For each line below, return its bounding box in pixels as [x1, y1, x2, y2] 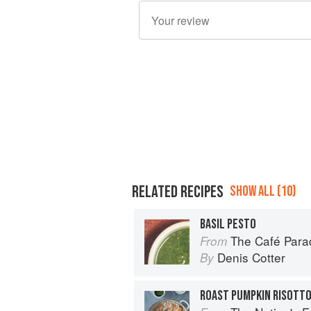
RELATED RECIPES [132, 181, 224, 202]
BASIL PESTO [200, 215, 256, 233]
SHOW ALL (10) [230, 182, 296, 200]
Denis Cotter [217, 248, 285, 266]
